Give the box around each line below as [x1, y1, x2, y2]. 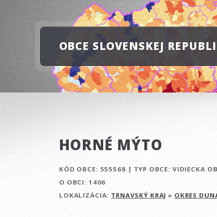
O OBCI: [59, 177, 87, 186]
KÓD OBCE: [59, 164, 98, 173]
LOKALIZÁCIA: [59, 190, 111, 200]
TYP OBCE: [134, 164, 171, 173]
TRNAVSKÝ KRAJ [111, 190, 167, 200]
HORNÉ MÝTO [59, 135, 163, 155]
